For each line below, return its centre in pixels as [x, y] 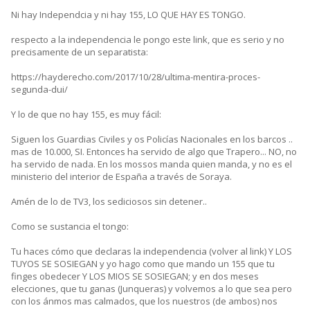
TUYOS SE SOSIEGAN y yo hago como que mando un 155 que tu [143, 264]
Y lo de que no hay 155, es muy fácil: [86, 115]
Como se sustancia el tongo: [70, 227]
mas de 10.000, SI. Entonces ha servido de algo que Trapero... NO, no [154, 152]
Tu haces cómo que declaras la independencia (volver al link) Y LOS [152, 252]
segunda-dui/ [39, 90]
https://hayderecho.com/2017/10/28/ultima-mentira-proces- [136, 77]
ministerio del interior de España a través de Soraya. [121, 177]
